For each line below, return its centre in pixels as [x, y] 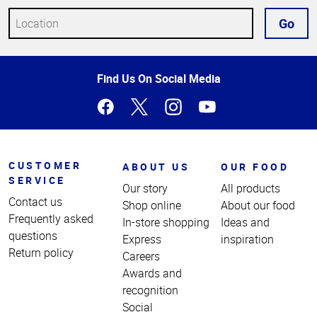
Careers [142, 256]
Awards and [152, 273]
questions [33, 235]
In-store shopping [166, 222]
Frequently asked [51, 218]
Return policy [41, 252]
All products [251, 188]
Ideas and [246, 222]
